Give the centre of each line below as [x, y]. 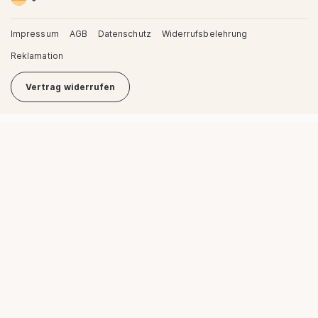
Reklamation [37, 55]
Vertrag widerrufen [71, 87]
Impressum [35, 33]
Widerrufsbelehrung [204, 33]
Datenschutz [124, 33]
